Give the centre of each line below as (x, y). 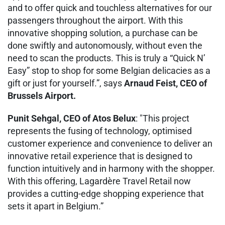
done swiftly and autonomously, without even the (105, 45)
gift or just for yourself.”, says (66, 83)
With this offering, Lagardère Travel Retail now (99, 181)
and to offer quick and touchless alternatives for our (110, 8)
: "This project (162, 118)
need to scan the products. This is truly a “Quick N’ (106, 58)
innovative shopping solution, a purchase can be (103, 33)
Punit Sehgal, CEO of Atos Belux (72, 118)
